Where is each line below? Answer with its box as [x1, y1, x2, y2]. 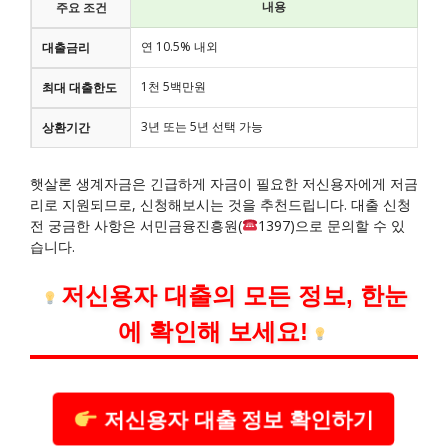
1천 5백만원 [141, 77, 206, 95]
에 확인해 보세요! [118, 318, 309, 346]
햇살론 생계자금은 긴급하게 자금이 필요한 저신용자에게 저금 [30, 174, 418, 194]
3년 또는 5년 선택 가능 [141, 117, 263, 135]
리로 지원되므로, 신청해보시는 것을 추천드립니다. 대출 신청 [30, 195, 411, 215]
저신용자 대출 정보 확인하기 [95, 403, 378, 435]
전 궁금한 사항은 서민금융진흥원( [30, 216, 242, 236]
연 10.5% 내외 [141, 37, 218, 55]
